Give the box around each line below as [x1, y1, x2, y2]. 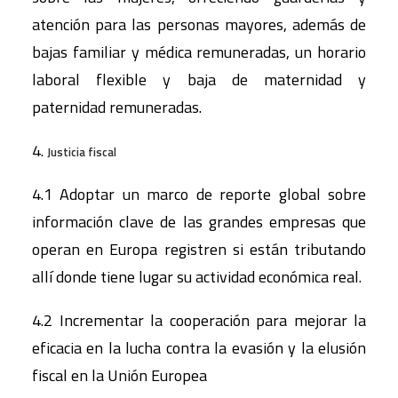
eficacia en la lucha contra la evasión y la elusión [32, 336, 366, 361]
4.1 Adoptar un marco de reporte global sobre [32, 182, 366, 207]
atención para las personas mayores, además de [32, 12, 366, 37]
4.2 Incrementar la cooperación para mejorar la [32, 308, 366, 333]
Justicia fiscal [47, 143, 116, 162]
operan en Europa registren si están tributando [32, 237, 366, 262]
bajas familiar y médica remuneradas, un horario [32, 40, 366, 65]
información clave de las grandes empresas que [32, 210, 366, 235]
